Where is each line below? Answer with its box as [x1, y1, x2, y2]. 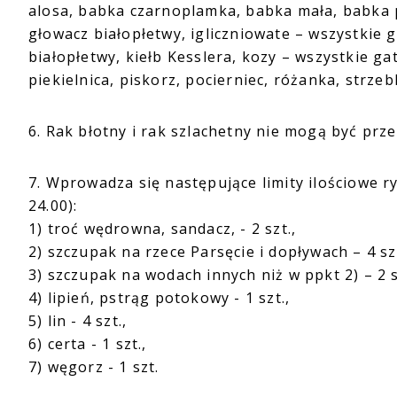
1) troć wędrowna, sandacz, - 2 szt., [28, 219, 297, 238]
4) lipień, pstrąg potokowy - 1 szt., [28, 288, 291, 307]
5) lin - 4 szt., [28, 311, 128, 331]
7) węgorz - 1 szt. [28, 357, 160, 377]
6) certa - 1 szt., [28, 334, 147, 354]
